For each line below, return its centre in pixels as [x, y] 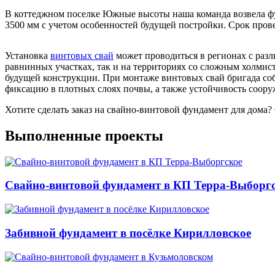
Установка [28, 55]
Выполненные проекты [84, 135]
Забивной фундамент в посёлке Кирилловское [128, 233]
